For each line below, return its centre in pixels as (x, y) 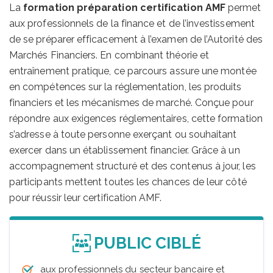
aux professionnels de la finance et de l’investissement (132, 24)
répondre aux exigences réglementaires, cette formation (136, 119)
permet (243, 8)
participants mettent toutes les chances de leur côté (128, 182)
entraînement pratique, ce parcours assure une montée (133, 71)
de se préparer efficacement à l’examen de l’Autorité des (136, 40)
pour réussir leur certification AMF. (86, 198)
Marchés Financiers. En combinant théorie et (109, 55)
